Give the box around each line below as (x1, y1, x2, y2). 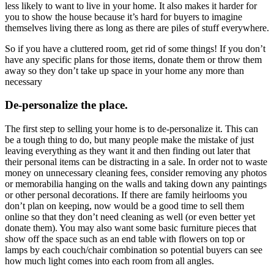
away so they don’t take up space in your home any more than (5, 65, 244, 76)
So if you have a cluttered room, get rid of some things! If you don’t (5, 43, 265, 54)
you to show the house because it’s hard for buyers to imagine (5, 11, 242, 22)
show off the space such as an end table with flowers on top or (5, 234, 245, 245)
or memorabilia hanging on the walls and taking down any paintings (5, 179, 267, 190)
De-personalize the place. (5, 98, 128, 112)
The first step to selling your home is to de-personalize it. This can (5, 124, 258, 135)
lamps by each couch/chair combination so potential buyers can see (5, 245, 262, 256)
